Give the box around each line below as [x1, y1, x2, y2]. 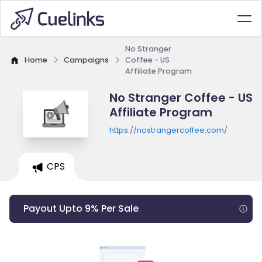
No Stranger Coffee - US [109, 89, 253, 106]
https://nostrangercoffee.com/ [109, 125, 227, 135]
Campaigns [64, 55, 109, 65]
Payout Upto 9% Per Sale [23, 202, 139, 215]
